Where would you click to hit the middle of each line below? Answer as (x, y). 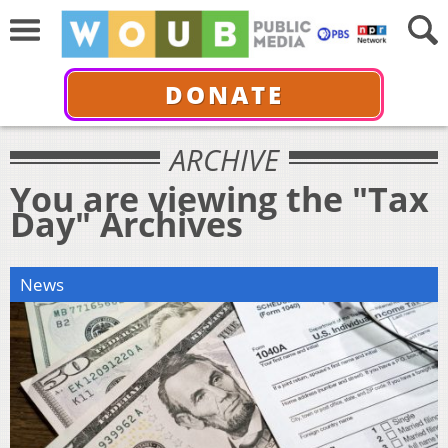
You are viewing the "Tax (219, 198)
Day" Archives (126, 223)
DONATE (224, 94)
